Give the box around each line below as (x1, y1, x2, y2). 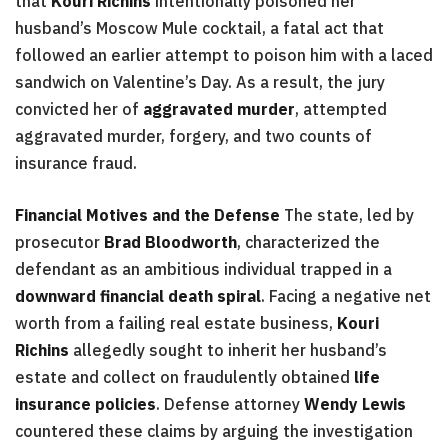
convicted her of (15, 99, 143, 120)
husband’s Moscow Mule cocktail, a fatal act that (15, 18, 384, 39)
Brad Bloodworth (104, 232, 237, 253)
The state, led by (280, 205, 414, 226)
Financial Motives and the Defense (15, 205, 280, 226)
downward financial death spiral (15, 286, 261, 307)
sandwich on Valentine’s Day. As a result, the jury (15, 72, 385, 93)
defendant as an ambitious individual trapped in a (15, 259, 392, 280)
